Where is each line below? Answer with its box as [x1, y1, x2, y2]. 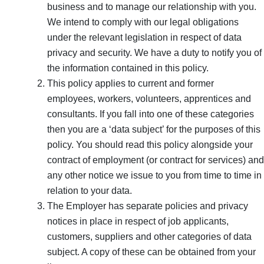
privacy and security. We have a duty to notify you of [47, 47, 262, 58]
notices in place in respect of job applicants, [47, 216, 229, 226]
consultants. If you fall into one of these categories [47, 108, 254, 119]
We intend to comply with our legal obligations [47, 16, 239, 27]
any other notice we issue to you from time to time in [47, 170, 262, 180]
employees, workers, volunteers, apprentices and [47, 93, 251, 104]
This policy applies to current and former [47, 78, 214, 88]
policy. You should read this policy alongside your [47, 139, 253, 150]
